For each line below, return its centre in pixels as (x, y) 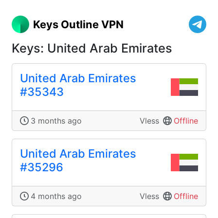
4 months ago (56, 196)
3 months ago (56, 121)
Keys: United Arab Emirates (92, 48)
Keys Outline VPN (78, 24)
